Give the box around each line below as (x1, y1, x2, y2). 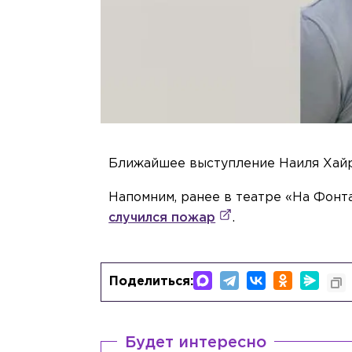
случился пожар (108, 211, 216, 224)
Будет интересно (125, 335, 267, 350)
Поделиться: (109, 275, 194, 288)
